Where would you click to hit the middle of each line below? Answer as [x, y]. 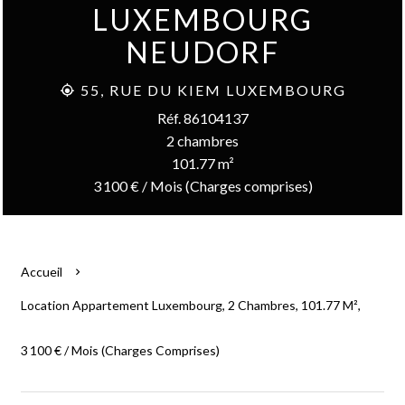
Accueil [42, 272]
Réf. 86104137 [202, 118]
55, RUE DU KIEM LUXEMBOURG [211, 90]
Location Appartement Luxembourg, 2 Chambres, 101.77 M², [191, 305]
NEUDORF [202, 52]
